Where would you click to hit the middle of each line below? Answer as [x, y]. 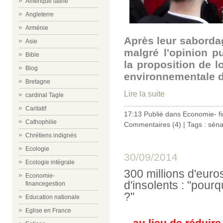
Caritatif [36, 109]
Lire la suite [144, 94]
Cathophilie [41, 122]
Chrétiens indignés [51, 135]
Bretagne [38, 82]
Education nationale [53, 197]
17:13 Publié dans [153, 114]
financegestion [45, 184]
